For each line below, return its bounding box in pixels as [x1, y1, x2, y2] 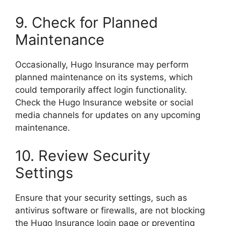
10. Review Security [15, 146, 150, 164]
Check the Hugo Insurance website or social [15, 97, 193, 107]
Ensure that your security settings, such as [15, 192, 187, 203]
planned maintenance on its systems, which [15, 72, 193, 82]
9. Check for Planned [15, 14, 158, 31]
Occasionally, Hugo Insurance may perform [15, 60, 189, 70]
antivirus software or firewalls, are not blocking [15, 205, 205, 215]
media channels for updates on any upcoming [15, 110, 200, 120]
